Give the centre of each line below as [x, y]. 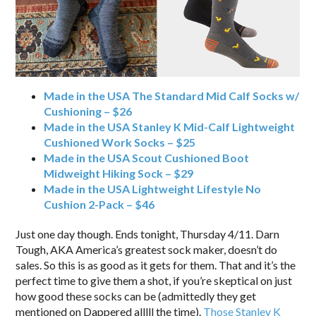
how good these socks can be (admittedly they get [136, 296]
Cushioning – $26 [88, 111]
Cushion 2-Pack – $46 [99, 204]
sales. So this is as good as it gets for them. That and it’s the [156, 265]
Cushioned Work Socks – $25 [120, 142]
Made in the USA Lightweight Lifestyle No [153, 188]
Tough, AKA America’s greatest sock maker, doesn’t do [147, 249]
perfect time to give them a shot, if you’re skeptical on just [154, 280]
